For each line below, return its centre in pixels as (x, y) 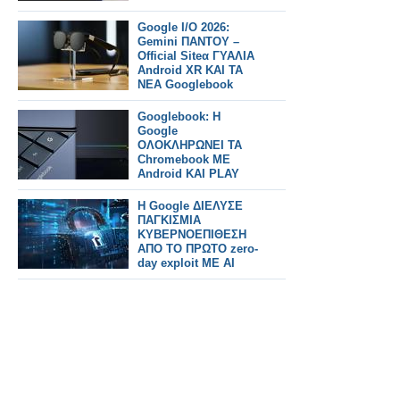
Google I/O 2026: (183, 27)
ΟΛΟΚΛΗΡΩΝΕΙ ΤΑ (190, 145)
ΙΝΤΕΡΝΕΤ (167, 9)
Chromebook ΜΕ (184, 159)
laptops (158, 99)
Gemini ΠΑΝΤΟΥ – (188, 42)
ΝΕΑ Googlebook (185, 84)
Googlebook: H (179, 117)
